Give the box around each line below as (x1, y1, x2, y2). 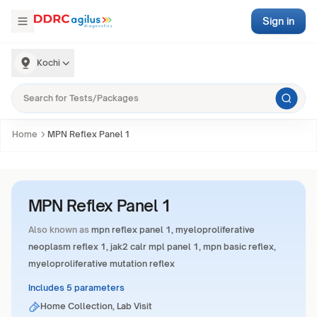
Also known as (28, 224, 89, 235)
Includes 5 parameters (28, 282, 125, 293)
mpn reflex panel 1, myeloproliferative (91, 224, 255, 235)
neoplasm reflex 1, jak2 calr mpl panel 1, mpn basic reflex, (28, 241, 276, 252)
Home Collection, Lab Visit (40, 301, 153, 311)
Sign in (263, 15, 294, 27)
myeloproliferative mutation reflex (28, 258, 175, 269)
